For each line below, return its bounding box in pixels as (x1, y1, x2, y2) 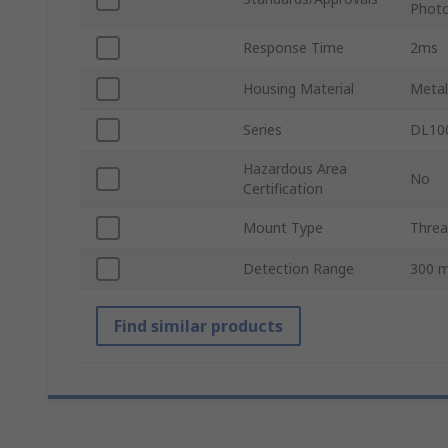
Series (243, 120, 282, 140)
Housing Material (243, 79, 354, 99)
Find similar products (114, 315, 283, 338)
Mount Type (243, 218, 323, 238)
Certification (243, 179, 323, 199)
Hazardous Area (243, 159, 347, 179)
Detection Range (243, 259, 354, 279)
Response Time (243, 38, 344, 58)
